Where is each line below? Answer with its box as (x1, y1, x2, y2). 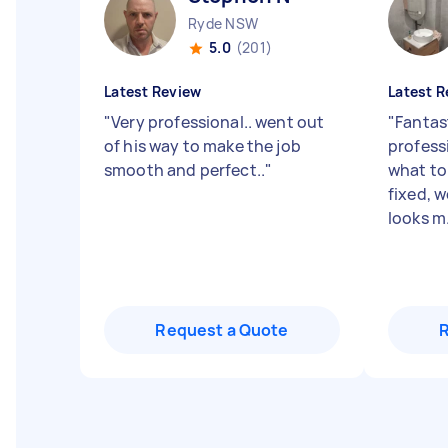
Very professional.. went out (111, 111, 325, 133)
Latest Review (104, 82, 202, 101)
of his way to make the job (104, 135, 301, 157)
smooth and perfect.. (104, 159, 265, 181)
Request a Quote (155, 319, 289, 341)
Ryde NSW (188, 14, 258, 33)
